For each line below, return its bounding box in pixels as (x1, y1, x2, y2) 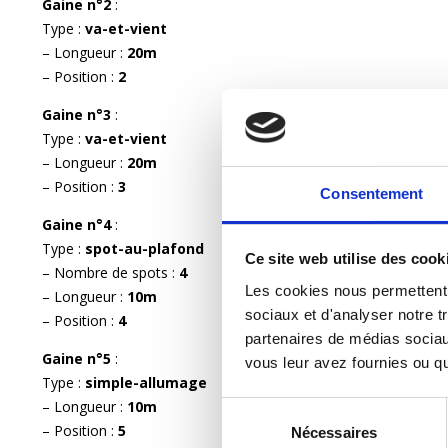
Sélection (221, 400, 282, 418)
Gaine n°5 (42, 348, 115, 368)
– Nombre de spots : (42, 262, 179, 282)
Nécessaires (290, 423, 378, 441)
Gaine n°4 (42, 214, 115, 234)
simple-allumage (85, 372, 207, 392)
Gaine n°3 (42, 104, 115, 124)
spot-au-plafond (85, 238, 204, 258)
